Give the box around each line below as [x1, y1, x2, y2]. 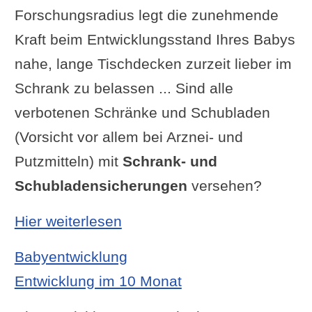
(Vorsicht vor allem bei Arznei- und [14, 128, 243, 145]
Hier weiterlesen [14, 212, 122, 229]
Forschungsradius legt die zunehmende [14, 6, 279, 23]
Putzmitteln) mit [14, 153, 123, 169]
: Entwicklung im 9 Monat [120, 212, 288, 228]
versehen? [187, 177, 262, 194]
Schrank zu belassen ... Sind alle [14, 79, 233, 96]
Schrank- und [122, 153, 217, 169]
